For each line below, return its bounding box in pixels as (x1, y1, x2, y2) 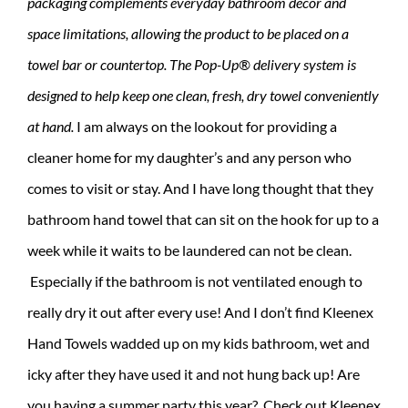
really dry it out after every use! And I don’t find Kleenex (27, 302, 373, 321)
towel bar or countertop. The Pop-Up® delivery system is (27, 55, 356, 73)
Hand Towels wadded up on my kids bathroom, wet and (27, 333, 370, 352)
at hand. (27, 117, 74, 135)
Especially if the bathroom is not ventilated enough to (27, 271, 362, 290)
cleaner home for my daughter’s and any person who (27, 148, 352, 166)
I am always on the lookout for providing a (74, 117, 337, 135)
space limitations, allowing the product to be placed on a (27, 24, 349, 42)
